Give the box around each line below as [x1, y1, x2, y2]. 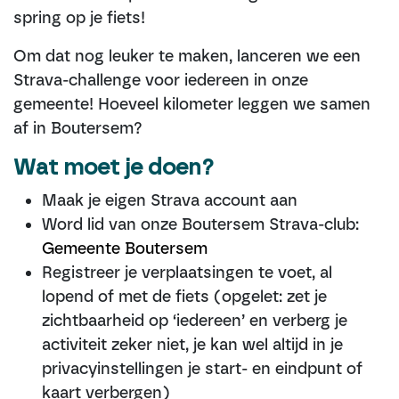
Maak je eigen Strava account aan [42, 191, 302, 210]
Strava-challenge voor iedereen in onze [13, 70, 308, 90]
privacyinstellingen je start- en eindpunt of [42, 359, 362, 379]
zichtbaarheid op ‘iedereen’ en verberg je [42, 311, 347, 330]
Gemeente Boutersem [42, 239, 208, 258]
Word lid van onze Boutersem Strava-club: [42, 215, 359, 234]
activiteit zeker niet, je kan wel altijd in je [42, 335, 343, 354]
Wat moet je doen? [13, 157, 214, 179]
